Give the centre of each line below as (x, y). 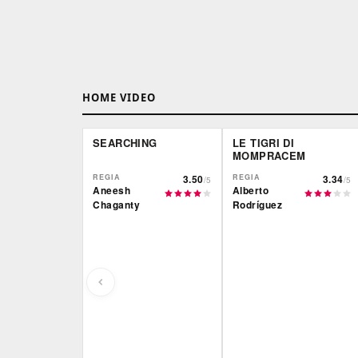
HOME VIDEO (119, 98)
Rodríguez (257, 205)
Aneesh (111, 191)
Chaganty (116, 205)
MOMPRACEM (269, 156)
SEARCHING (125, 143)
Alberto (251, 191)
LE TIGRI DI (263, 143)
